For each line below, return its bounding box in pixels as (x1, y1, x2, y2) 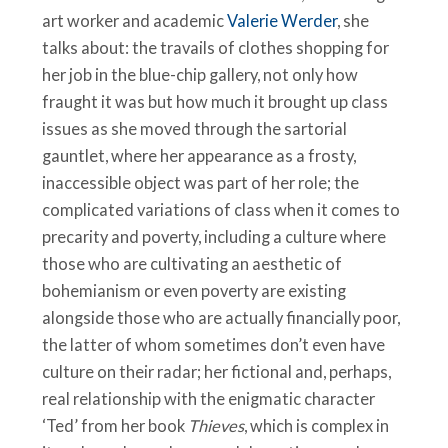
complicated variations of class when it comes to (42, 200, 401, 221)
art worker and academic (42, 11, 228, 32)
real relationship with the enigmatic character (42, 389, 376, 410)
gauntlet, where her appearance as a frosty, (42, 146, 357, 167)
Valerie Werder (227, 11, 338, 32)
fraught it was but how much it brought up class (42, 92, 389, 113)
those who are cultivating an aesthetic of (42, 254, 343, 275)
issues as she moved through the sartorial (42, 119, 348, 140)
